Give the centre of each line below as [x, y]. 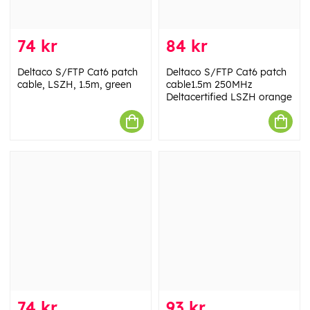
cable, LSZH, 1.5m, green [74, 84]
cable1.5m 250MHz [209, 84]
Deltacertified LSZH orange [229, 97]
